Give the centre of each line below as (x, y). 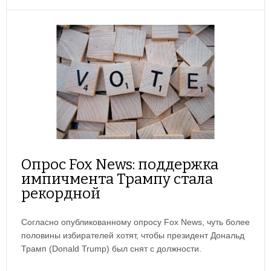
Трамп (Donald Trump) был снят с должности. (111, 249)
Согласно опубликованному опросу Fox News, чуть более (135, 222)
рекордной (61, 194)
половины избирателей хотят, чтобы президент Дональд (133, 236)
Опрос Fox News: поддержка (120, 165)
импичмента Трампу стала (117, 179)
